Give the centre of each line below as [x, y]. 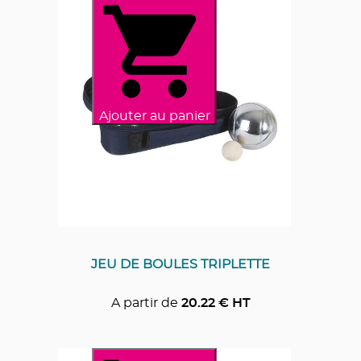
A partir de [144, 303]
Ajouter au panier [154, 116]
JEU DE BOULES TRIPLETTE [180, 265]
